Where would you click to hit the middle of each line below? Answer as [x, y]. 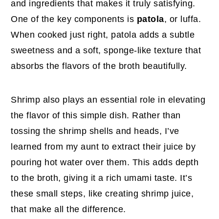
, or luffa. [183, 19]
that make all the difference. [68, 209]
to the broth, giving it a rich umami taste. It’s [102, 178]
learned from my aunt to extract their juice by [103, 146]
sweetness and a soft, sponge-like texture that [106, 50]
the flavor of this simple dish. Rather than [96, 115]
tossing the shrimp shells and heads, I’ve [95, 131]
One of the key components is [74, 19]
